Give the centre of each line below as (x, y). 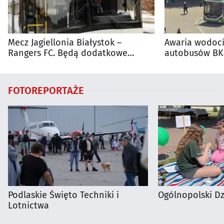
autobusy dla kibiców (52, 64)
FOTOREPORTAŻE (46, 91)
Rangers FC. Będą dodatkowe (68, 53)
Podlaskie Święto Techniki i (63, 195)
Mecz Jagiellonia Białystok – (65, 43)
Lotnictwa (28, 206)
